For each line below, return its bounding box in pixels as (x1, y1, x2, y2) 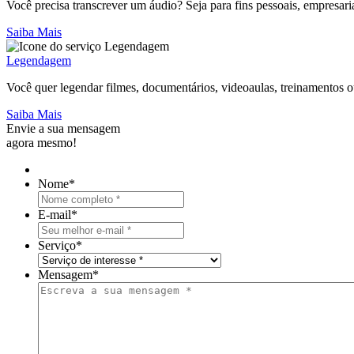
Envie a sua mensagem (6, 121, 120, 135)
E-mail (38, 207, 71, 221)
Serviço (38, 238, 76, 252)
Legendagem (6, 53, 71, 67)
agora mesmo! (6, 135, 77, 149)
